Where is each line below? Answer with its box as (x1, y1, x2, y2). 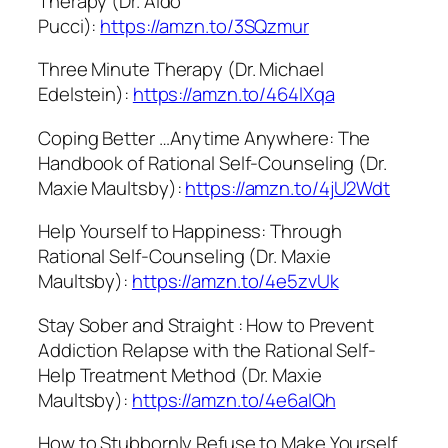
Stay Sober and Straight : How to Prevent (38, 311, 374, 338)
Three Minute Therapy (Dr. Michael (38, 56, 324, 83)
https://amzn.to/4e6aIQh (131, 386, 336, 413)
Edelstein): (38, 81, 133, 108)
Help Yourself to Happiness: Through (38, 218, 342, 245)
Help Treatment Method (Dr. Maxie (38, 361, 322, 388)
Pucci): (38, 12, 101, 39)
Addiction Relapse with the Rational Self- (38, 336, 376, 363)
